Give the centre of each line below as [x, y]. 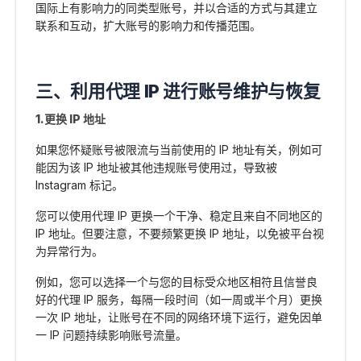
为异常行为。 [69, 251]
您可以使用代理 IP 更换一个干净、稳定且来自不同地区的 [179, 216]
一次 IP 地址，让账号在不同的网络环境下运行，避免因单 [179, 317]
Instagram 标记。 [79, 185]
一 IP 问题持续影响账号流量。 [111, 335]
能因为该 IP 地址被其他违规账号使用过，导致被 [156, 168]
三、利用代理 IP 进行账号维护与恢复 [178, 91]
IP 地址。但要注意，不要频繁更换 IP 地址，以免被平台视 [180, 234]
